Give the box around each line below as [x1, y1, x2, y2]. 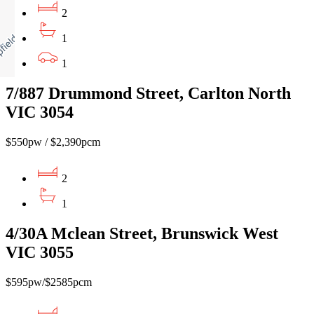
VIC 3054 [6, 103, 74, 122]
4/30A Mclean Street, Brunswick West [6, 224, 278, 243]
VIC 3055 [6, 243, 74, 262]
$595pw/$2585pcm [6, 276, 92, 289]
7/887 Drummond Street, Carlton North [6, 84, 291, 103]
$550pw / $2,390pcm [6, 136, 100, 149]
